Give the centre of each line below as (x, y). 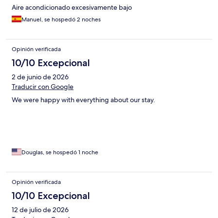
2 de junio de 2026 (40, 77)
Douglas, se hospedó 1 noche (60, 153)
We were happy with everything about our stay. (83, 100)
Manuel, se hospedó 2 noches (61, 20)
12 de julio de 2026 (40, 210)
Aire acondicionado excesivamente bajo (72, 8)
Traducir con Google (43, 87)
